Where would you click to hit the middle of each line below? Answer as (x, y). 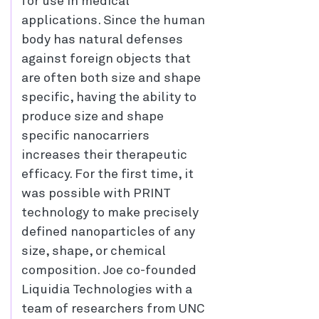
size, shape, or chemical (94, 252)
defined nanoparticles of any (108, 232)
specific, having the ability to (109, 98)
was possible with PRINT (96, 194)
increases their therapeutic (104, 156)
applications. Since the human (113, 21)
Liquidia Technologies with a (107, 290)
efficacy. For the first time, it (108, 175)
